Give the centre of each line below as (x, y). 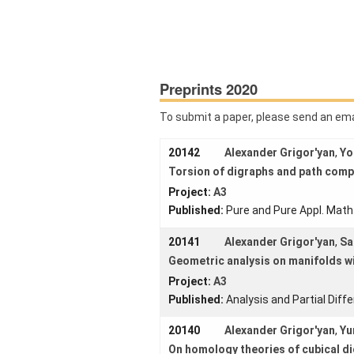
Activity (48, 213)
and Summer (51, 169)
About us (52, 61)
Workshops (59, 155)
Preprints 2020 (208, 88)
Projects (51, 93)
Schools (37, 182)
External (49, 289)
